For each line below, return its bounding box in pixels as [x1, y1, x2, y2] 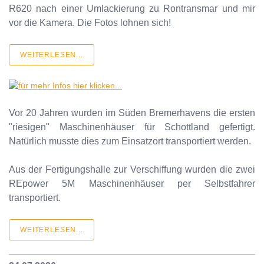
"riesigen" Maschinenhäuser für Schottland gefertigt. [9, 122, 255, 132]
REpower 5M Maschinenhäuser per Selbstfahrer [9, 179, 255, 189]
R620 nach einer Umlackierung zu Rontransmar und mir [9, 4, 255, 14]
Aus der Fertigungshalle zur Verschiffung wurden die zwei [9, 164, 255, 174]
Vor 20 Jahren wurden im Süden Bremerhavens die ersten [9, 108, 255, 118]
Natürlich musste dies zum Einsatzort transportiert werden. [9, 136, 251, 146]
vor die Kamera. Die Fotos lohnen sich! [9, 18, 171, 28]
